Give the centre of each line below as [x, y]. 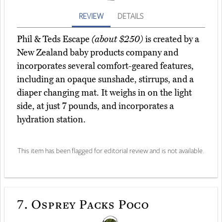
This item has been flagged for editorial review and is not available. [111, 151]
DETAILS [130, 16]
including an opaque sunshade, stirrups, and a [105, 80]
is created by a [171, 39]
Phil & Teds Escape [54, 39]
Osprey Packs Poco [89, 203]
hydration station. [51, 120]
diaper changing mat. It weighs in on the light [104, 93]
